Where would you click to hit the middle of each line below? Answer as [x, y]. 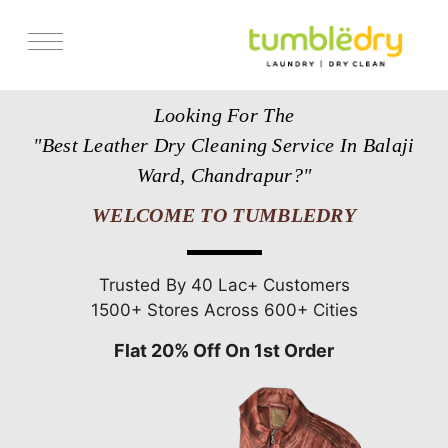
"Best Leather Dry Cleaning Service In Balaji [224, 144]
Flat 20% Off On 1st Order [224, 350]
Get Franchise [54, 203]
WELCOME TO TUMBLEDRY [224, 214]
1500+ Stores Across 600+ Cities [224, 309]
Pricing [35, 165]
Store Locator [54, 127]
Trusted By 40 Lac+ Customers [224, 284]
